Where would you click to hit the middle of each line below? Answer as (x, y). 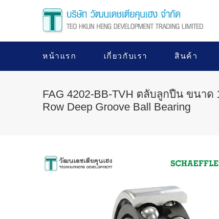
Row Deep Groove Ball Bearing (117, 107)
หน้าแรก (60, 56)
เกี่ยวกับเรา (126, 56)
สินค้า (186, 56)
